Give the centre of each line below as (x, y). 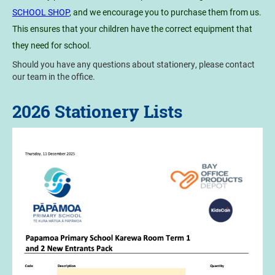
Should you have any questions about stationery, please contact (134, 64)
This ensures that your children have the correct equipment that (132, 29)
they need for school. (53, 45)
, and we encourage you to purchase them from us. (165, 12)
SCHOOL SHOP (41, 12)
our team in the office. (54, 77)
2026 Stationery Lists (97, 112)
